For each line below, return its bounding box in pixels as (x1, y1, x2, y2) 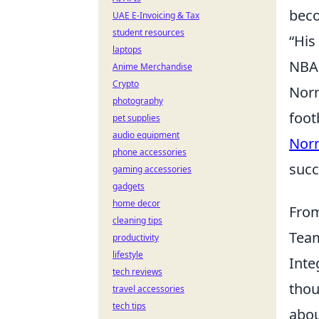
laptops (113, 43, 142, 56)
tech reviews (113, 266, 162, 278)
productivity (113, 231, 159, 244)
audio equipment (113, 129, 179, 141)
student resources (113, 26, 184, 38)
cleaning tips (113, 214, 162, 226)
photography (113, 95, 163, 107)
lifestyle (113, 249, 143, 261)
